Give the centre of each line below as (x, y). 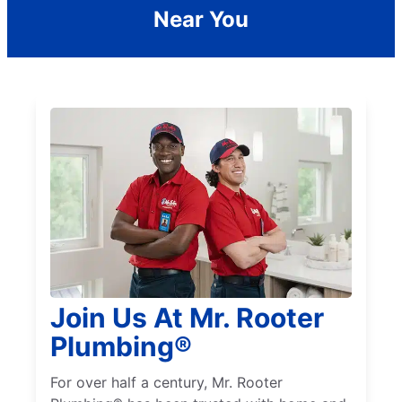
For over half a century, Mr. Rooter (166, 382)
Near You (201, 20)
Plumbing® (121, 346)
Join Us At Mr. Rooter (187, 317)
